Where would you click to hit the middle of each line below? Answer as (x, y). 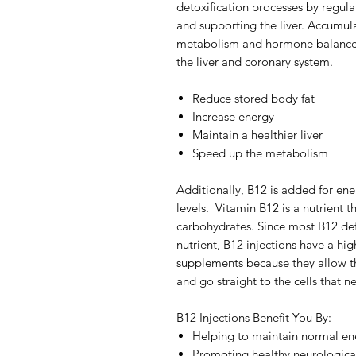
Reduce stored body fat (253, 98)
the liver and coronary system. (255, 62)
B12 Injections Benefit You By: (254, 317)
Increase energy (233, 116)
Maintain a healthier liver (257, 135)
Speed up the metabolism (260, 153)
